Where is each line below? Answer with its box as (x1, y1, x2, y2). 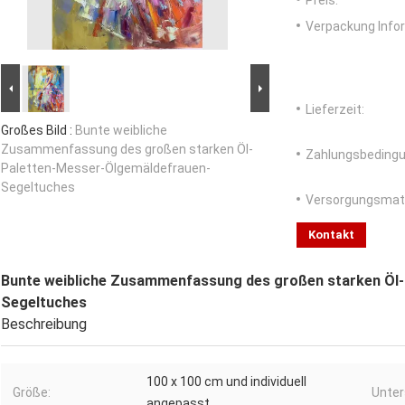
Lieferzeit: (306, 102, 364, 118)
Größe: (13, 385, 51, 400)
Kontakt (308, 228, 354, 242)
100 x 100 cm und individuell (146, 374, 306, 390)
